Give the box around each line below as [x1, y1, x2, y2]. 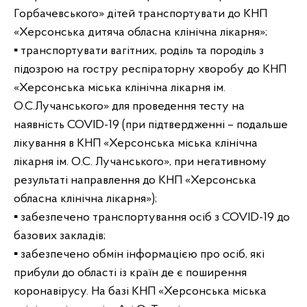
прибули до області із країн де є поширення [14, 267, 247, 280]
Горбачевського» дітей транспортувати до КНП [14, 8, 267, 21]
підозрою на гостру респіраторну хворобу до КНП [14, 63, 286, 76]
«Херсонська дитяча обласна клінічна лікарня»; [14, 26, 267, 39]
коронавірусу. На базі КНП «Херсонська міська [14, 285, 267, 298]
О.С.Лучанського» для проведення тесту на [14, 100, 245, 113]
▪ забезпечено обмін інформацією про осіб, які [14, 248, 265, 261]
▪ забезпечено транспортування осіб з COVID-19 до [14, 211, 290, 224]
